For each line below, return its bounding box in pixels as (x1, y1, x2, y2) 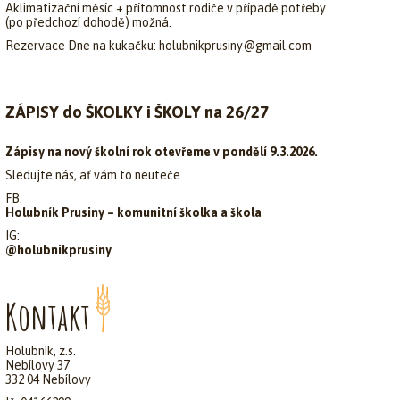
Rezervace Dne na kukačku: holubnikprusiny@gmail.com (5, 38, 312, 53)
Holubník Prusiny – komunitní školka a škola (5, 205, 262, 220)
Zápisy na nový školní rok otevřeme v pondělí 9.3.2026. (5, 145, 318, 159)
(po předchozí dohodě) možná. (5, 15, 171, 29)
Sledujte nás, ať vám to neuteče (5, 168, 180, 182)
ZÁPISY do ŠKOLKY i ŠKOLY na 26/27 (5, 103, 269, 121)
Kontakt (5, 294, 90, 340)
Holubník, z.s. (5, 344, 76, 359)
